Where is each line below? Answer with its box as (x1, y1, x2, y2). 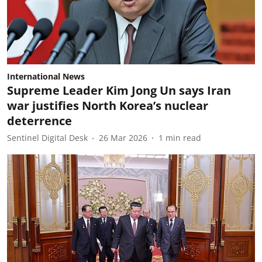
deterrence (7, 112, 72, 129)
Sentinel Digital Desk (7, 132, 88, 143)
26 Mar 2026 (99, 132, 147, 143)
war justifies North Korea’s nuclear (7, 97, 208, 113)
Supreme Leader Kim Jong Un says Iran (7, 82, 231, 98)
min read (166, 132, 201, 143)
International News (7, 70, 85, 82)
